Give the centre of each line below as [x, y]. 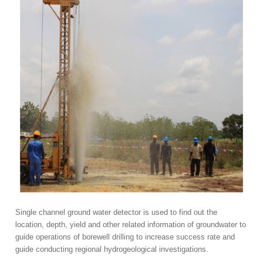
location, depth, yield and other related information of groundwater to [131, 225]
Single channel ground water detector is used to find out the [117, 213]
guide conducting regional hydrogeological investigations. [112, 249]
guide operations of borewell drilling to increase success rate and [125, 237]
